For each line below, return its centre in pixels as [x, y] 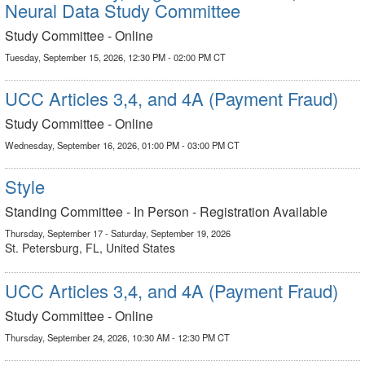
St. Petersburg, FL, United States [90, 248]
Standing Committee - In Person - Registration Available [166, 211]
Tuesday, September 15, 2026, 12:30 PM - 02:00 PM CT [115, 57]
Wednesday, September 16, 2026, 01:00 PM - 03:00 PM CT [122, 145]
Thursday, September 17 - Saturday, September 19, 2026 [118, 233]
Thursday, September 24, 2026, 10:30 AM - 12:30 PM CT [117, 337]
